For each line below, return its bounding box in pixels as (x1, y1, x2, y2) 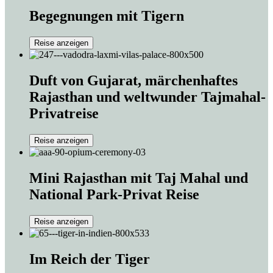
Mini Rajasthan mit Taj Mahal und (29, 169, 248, 186)
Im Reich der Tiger (29, 250, 150, 267)
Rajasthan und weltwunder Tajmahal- (29, 88, 266, 105)
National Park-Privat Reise (29, 186, 199, 202)
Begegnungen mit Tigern (29, 8, 184, 24)
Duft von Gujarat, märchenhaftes (29, 72, 238, 88)
